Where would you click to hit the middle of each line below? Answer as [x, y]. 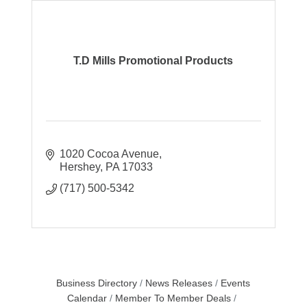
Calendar [87, 299]
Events [236, 284]
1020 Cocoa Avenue [110, 154]
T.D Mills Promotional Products [153, 60]
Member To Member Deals [173, 299]
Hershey [80, 167]
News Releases [179, 284]
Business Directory [97, 284]
